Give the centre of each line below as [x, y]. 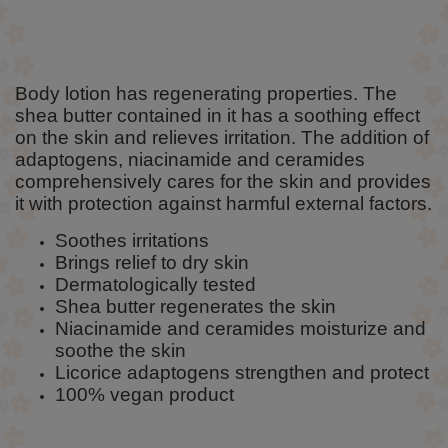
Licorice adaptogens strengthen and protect [242, 372]
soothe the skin [120, 350]
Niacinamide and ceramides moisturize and [240, 328]
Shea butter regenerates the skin [195, 306]
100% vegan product [144, 394]
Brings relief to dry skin [152, 262]
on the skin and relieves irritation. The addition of [222, 137]
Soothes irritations [132, 240]
